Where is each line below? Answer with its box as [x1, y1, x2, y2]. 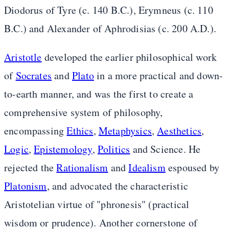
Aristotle [4, 50, 42, 64]
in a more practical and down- [94, 68, 223, 83]
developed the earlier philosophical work [41, 50, 217, 64]
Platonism [4, 179, 47, 193]
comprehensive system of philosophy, [4, 105, 163, 120]
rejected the [4, 161, 57, 175]
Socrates [15, 68, 52, 83]
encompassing [4, 124, 67, 138]
